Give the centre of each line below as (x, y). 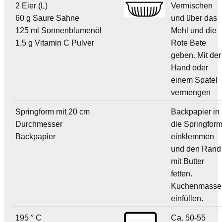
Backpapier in (195, 111)
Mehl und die (194, 30)
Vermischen (192, 5)
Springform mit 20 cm (53, 111)
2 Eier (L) (32, 5)
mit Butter (188, 161)
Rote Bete (189, 43)
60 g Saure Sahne (48, 18)
